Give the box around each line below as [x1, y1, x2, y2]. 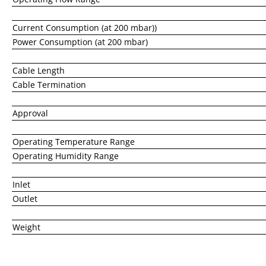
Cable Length [12, 65, 65, 77]
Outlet [12, 193, 37, 205]
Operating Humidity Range [12, 150, 119, 162]
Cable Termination [12, 79, 86, 91]
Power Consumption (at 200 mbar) [12, 36, 148, 48]
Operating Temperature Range [12, 136, 135, 148]
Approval [12, 107, 48, 119]
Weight [12, 221, 40, 233]
